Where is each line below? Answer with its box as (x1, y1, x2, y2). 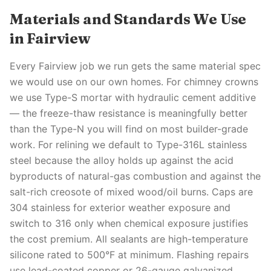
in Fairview (10, 30, 91, 47)
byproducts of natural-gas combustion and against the (10, 170, 261, 182)
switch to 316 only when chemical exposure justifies (10, 217, 248, 229)
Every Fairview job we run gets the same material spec (10, 60, 261, 72)
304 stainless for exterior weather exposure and (10, 201, 230, 214)
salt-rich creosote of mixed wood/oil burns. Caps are (10, 186, 253, 198)
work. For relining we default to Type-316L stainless (10, 139, 247, 151)
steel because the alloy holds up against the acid (10, 154, 233, 166)
